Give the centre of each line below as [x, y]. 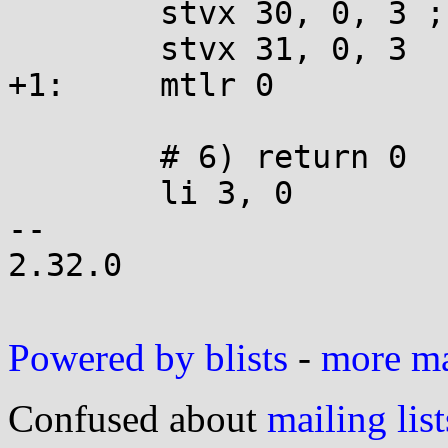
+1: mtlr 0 [36, 85]
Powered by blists [148, 357]
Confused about [137, 418]
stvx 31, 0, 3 [17, 49]
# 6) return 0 [17, 157]
